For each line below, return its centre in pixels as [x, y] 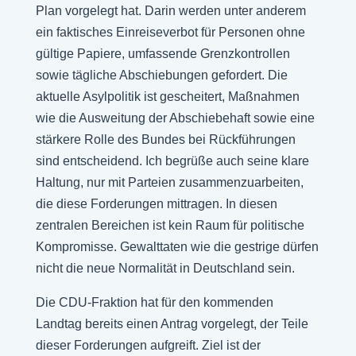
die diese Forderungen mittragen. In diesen [156, 204]
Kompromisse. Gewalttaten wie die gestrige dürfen [177, 247]
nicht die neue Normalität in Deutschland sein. [165, 268]
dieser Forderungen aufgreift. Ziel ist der [148, 345]
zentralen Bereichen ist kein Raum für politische [170, 225]
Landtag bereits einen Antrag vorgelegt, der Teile [172, 324]
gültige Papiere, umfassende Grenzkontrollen [163, 54]
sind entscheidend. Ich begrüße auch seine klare [172, 161]
